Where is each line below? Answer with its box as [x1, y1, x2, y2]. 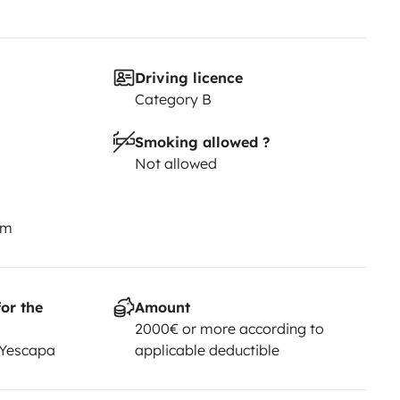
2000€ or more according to [134, 320, 324, 338]
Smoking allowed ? [134, 133, 270, 152]
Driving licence [134, 69, 243, 87]
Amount [134, 298, 190, 317]
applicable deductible [134, 341, 279, 360]
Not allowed [134, 154, 217, 173]
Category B [134, 90, 212, 109]
